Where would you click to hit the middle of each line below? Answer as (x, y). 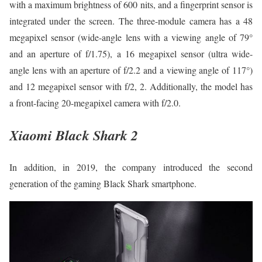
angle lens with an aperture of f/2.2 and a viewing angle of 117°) (131, 70)
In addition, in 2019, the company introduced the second (131, 167)
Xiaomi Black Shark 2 (74, 135)
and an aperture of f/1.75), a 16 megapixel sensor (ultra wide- (131, 54)
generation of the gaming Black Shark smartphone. (103, 184)
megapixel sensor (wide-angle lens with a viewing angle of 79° (131, 37)
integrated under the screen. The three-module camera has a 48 (131, 21)
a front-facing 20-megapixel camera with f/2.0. (95, 103)
